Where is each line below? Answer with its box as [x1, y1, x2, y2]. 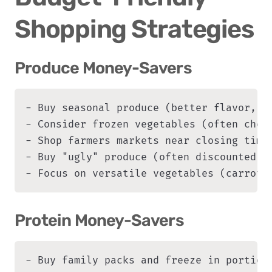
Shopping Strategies [15, 14, 254, 44]
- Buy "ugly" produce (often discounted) [25, 151, 262, 163]
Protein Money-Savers [15, 211, 184, 231]
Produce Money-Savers [15, 58, 192, 78]
